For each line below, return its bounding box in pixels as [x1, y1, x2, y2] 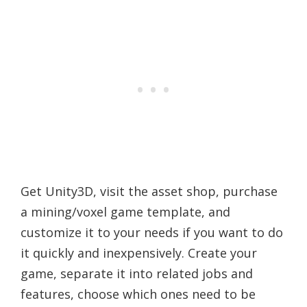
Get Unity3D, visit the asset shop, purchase [21, 182, 278, 199]
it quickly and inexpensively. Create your [21, 244, 257, 261]
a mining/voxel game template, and [21, 203, 230, 220]
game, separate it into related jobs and [21, 265, 253, 282]
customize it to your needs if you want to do [21, 223, 283, 241]
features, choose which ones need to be [21, 285, 256, 302]
